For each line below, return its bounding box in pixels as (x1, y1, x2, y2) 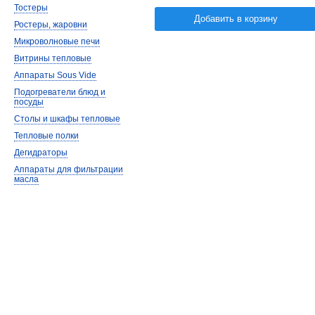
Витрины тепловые (14, 53, 91, 63)
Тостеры (14, 3, 48, 13)
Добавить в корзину (193, 13, 278, 24)
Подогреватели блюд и (14, 87, 105, 97)
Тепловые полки (14, 131, 79, 141)
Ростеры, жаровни (14, 20, 87, 30)
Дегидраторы (14, 148, 67, 157)
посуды (14, 97, 44, 107)
